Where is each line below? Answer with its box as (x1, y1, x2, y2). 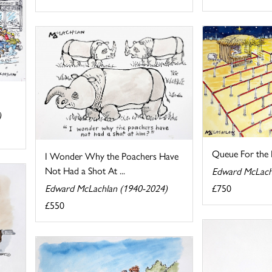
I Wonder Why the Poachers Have (45, 148, 179, 163)
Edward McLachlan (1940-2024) (45, 180, 168, 195)
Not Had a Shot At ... (45, 163, 126, 177)
